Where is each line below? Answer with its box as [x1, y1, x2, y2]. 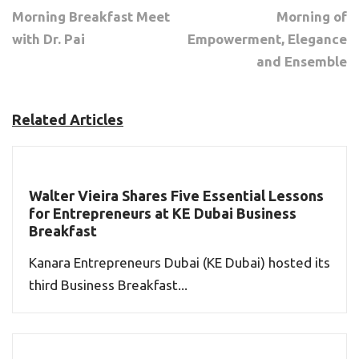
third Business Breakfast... [29, 276, 188, 292]
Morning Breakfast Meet [12, 9, 170, 24]
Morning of [276, 9, 347, 24]
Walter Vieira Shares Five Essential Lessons [29, 187, 324, 204]
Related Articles [12, 111, 123, 127]
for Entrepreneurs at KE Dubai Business [29, 204, 296, 221]
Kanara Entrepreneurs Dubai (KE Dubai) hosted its [29, 254, 330, 270]
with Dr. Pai [12, 31, 85, 46]
